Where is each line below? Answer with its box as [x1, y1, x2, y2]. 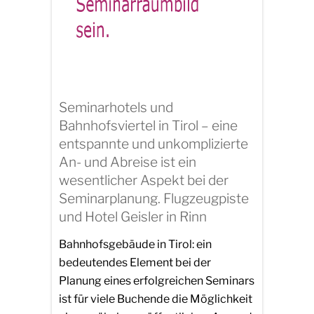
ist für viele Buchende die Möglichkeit [59, 292, 252, 306]
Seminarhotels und [59, 98, 173, 116]
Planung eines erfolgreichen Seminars [59, 274, 254, 288]
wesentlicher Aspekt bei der [59, 171, 228, 189]
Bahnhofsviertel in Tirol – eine [59, 116, 238, 134]
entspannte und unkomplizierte [59, 135, 248, 152]
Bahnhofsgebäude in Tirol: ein [59, 238, 212, 252]
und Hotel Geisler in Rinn [59, 207, 207, 225]
